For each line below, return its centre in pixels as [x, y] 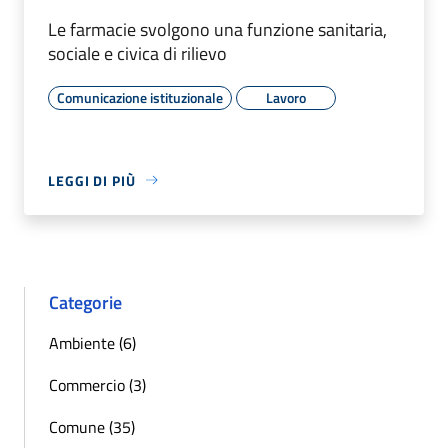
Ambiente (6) [92, 342]
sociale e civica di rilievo [137, 53]
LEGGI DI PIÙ [92, 180]
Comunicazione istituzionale [140, 97]
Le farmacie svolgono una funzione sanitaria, [217, 29]
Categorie [85, 302]
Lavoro [286, 97]
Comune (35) [92, 426]
